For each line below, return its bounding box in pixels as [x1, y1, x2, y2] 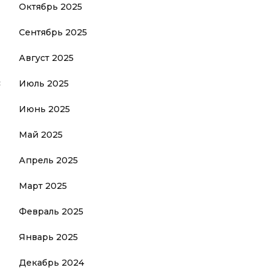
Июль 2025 [19, 78, 69, 89]
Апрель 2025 [19, 155, 78, 166]
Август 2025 [19, 52, 74, 63]
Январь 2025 [19, 232, 78, 243]
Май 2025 [19, 129, 63, 140]
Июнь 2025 [19, 104, 70, 115]
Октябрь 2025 [19, 1, 82, 12]
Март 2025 [19, 180, 67, 191]
